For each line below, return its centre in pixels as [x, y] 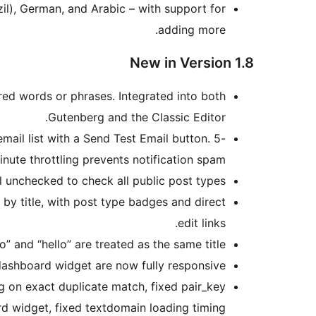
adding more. [192, 30]
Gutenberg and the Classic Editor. [137, 117]
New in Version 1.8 [192, 63]
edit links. [202, 223]
